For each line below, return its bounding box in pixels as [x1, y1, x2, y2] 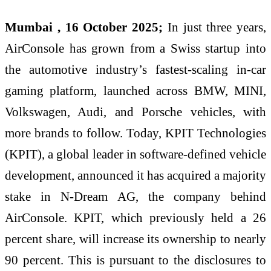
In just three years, [163, 19, 266, 34]
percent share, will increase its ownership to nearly [5, 231, 266, 246]
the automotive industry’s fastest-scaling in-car [5, 62, 266, 76]
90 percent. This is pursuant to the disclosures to [5, 252, 266, 267]
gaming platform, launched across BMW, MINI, [5, 83, 266, 97]
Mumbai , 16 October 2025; [5, 19, 163, 34]
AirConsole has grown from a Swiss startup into [5, 41, 266, 55]
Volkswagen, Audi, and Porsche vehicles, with [5, 104, 266, 119]
